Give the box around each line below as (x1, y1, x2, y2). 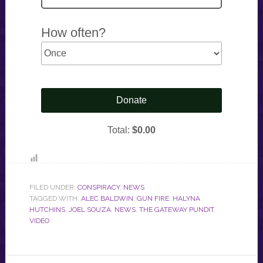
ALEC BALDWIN (80, 194, 133, 203)
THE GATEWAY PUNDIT (139, 205, 214, 214)
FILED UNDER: (29, 183, 77, 191)
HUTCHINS (29, 205, 65, 214)
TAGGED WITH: (29, 194, 81, 203)
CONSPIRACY (77, 183, 120, 191)
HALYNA (172, 194, 200, 203)
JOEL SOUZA (68, 205, 111, 214)
